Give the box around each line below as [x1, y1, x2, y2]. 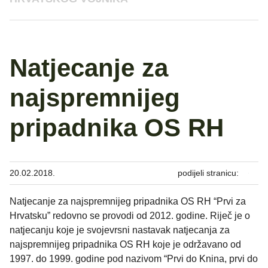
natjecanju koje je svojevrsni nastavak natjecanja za [10, 224, 230, 235]
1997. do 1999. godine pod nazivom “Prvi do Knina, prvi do [10, 253, 258, 264]
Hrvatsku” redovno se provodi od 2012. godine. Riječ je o [10, 210, 250, 221]
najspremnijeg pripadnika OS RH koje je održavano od [10, 239, 241, 249]
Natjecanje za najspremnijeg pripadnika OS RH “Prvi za [10, 196, 246, 206]
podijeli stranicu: [178, 167, 239, 178]
